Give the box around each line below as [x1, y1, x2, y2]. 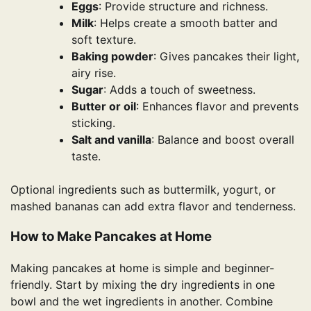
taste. [72, 149, 101, 163]
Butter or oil [72, 99, 136, 113]
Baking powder [72, 49, 153, 63]
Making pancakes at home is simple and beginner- [10, 261, 274, 276]
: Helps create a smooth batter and [94, 15, 278, 30]
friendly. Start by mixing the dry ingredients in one [10, 278, 275, 292]
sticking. [72, 115, 115, 130]
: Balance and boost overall [151, 132, 294, 146]
